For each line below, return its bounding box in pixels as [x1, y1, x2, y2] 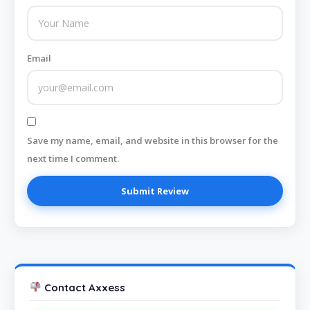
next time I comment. [27, 152, 119, 165]
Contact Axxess [42, 280, 126, 294]
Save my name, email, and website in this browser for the [27, 134, 278, 147]
